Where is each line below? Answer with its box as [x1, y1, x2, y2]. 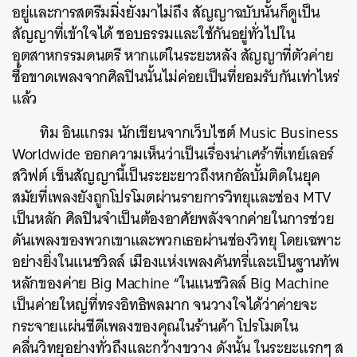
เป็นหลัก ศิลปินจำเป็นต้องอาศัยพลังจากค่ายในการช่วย [12, 206, 335, 232]
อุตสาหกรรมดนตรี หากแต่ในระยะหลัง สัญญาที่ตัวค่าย [12, 42, 334, 69]
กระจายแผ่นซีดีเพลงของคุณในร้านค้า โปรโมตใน [12, 313, 299, 339]
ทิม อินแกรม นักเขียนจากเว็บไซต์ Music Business [40, 120, 339, 146]
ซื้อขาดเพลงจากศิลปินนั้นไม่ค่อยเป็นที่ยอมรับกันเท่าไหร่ [12, 64, 339, 90]
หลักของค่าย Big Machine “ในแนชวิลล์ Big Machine [12, 270, 329, 296]
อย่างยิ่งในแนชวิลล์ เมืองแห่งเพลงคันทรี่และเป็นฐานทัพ [12, 249, 339, 275]
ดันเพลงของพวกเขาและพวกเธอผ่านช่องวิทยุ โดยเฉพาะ [12, 227, 341, 253]
